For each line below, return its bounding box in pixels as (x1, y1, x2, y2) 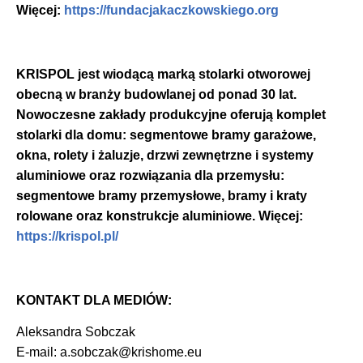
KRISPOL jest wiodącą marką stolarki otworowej (16, 66, 310, 81)
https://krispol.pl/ (16, 228, 118, 243)
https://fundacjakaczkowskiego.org (64, 2, 279, 17)
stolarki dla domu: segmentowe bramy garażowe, (16, 127, 316, 142)
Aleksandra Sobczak (16, 324, 135, 339)
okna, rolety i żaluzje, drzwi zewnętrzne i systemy (16, 147, 314, 162)
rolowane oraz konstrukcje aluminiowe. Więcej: (16, 208, 303, 223)
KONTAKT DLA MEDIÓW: (16, 293, 172, 307)
